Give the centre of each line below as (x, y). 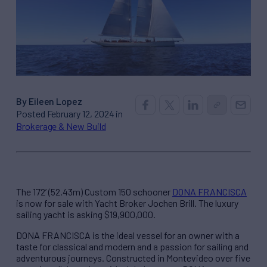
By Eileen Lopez (49, 101)
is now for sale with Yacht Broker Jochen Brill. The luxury (127, 203)
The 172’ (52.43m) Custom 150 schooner (94, 191)
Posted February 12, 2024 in (70, 113)
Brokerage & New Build (61, 126)
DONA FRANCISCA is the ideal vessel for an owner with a (128, 235)
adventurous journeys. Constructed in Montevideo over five (133, 257)
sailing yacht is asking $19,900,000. (86, 214)
